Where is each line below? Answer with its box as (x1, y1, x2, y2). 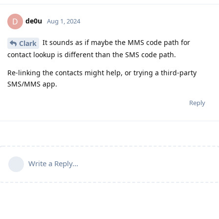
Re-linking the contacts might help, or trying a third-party (7, 68, 197, 78)
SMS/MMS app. (7, 79, 57, 89)
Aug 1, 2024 (47, 17, 80, 26)
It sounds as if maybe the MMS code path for (41, 38, 190, 47)
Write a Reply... (28, 158, 78, 169)
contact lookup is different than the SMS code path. (7, 50, 176, 60)
